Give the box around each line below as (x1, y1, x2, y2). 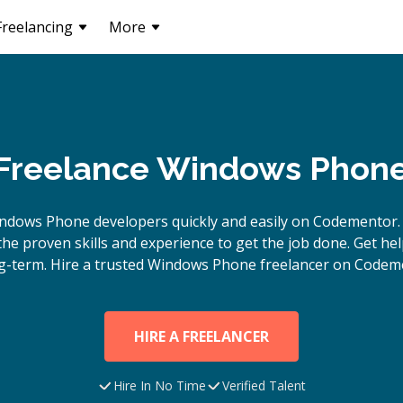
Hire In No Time (113, 377, 206, 394)
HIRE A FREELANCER (134, 327, 269, 346)
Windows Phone (148, 255, 256, 274)
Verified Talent (222, 377, 306, 394)
